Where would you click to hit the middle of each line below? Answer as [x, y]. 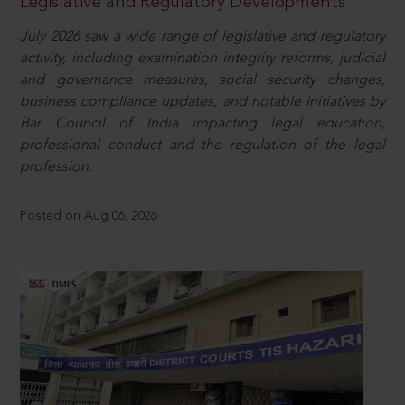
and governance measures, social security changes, [202, 81]
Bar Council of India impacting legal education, [202, 124]
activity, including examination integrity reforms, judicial [202, 59]
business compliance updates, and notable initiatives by [202, 103]
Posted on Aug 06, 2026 [89, 217]
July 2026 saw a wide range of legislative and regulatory [202, 38]
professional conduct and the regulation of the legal [202, 146]
